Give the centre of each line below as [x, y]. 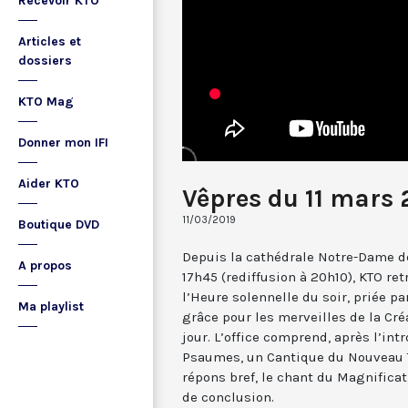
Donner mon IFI [63, 143]
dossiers [45, 61]
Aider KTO [49, 184]
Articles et [50, 41]
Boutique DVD [59, 224]
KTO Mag [46, 102]
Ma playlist [51, 306]
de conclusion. [228, 397]
